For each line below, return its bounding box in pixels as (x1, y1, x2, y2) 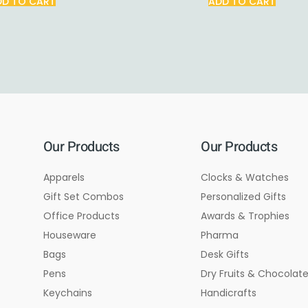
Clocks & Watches (201, 170, 289, 185)
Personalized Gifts (201, 190, 287, 204)
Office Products (43, 209, 120, 223)
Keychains (43, 286, 92, 300)
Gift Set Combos (43, 190, 124, 204)
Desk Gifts (201, 247, 250, 262)
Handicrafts (201, 286, 257, 300)
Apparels (43, 170, 85, 185)
